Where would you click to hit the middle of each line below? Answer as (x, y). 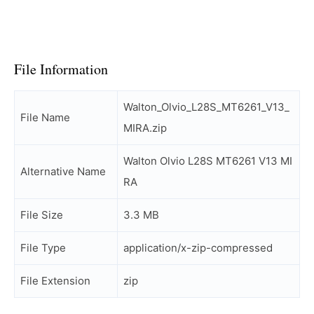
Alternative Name (63, 171)
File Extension (55, 281)
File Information (61, 69)
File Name (45, 117)
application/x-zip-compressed (198, 248)
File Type (43, 248)
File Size (42, 215)
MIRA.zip (145, 128)
